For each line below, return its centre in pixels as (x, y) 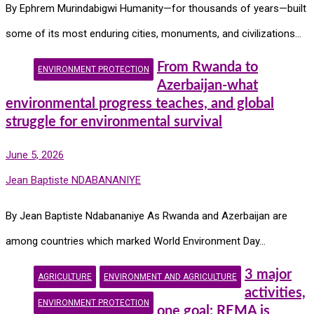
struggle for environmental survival (114, 122)
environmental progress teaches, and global (140, 103)
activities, (275, 293)
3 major (268, 274)
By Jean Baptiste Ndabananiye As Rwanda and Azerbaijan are (146, 216)
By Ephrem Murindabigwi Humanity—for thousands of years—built (156, 9)
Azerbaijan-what (207, 85)
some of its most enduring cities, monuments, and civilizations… (153, 34)
